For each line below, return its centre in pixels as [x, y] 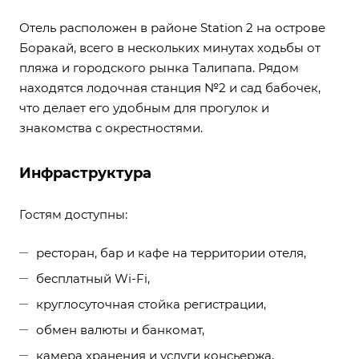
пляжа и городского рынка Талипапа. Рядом [159, 68]
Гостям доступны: [73, 215]
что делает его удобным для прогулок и [144, 108]
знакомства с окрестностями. [111, 128]
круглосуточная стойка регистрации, [151, 305]
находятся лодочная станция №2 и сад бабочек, [170, 88]
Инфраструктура [85, 173]
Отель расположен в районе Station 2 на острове [172, 28]
